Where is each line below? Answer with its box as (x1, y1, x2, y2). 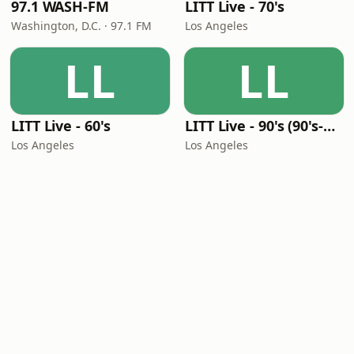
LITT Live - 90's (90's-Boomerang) (322, 116, 335, 135)
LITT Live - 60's (11, 116, 111, 135)
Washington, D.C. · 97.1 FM (11, 18, 152, 33)
